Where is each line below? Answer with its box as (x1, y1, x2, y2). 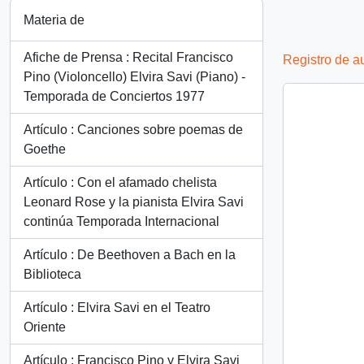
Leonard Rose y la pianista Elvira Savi (24, 195, 244, 209)
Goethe (24, 142, 66, 156)
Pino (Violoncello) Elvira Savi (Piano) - (24, 70, 245, 84)
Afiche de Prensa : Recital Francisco (24, 50, 233, 64)
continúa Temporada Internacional (24, 214, 219, 228)
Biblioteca (24, 267, 81, 281)
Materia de (24, 13, 84, 27)
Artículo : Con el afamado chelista (24, 175, 217, 189)
